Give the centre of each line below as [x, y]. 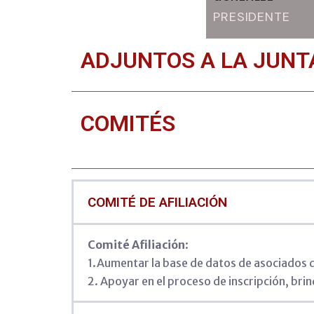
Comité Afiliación [136, 245]
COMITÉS [128, 124]
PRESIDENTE [251, 17]
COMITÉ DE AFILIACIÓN [157, 203]
